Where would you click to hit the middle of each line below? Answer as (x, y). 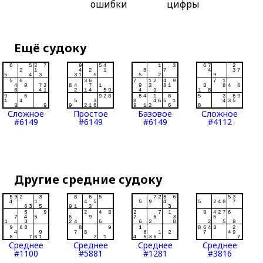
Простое (90, 114)
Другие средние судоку (89, 180)
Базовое (155, 114)
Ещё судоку (51, 48)
